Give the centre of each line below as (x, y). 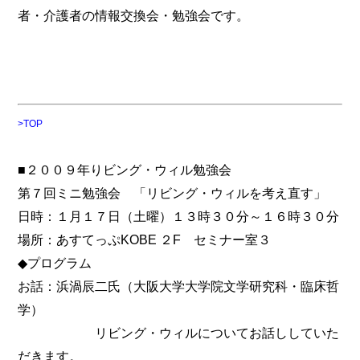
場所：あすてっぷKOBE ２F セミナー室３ (145, 240)
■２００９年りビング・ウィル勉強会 (125, 170)
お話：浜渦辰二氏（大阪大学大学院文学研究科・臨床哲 (179, 286)
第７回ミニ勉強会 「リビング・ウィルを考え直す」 (172, 193)
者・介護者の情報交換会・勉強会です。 (134, 15)
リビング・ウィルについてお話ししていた (179, 333)
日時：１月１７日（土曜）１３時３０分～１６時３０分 (179, 217)
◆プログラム (55, 263)
